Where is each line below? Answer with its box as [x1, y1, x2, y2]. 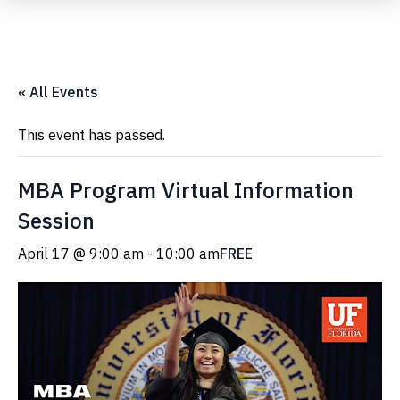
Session [18, 206, 95, 235]
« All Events [18, 83, 98, 101]
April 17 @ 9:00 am [18, 245, 144, 262]
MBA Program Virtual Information [18, 176, 354, 204]
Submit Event [296, 23, 382, 41]
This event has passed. [18, 126, 165, 144]
